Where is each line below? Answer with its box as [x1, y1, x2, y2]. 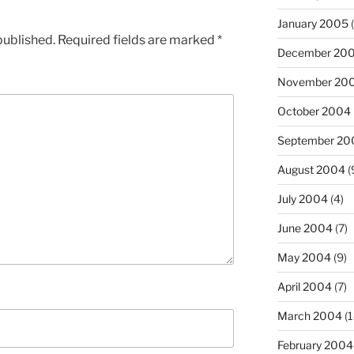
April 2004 [277, 280, 332, 294]
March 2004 [277, 309, 342, 323]
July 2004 [277, 192, 328, 206]
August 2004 [277, 163, 345, 177]
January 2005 [277, 17, 348, 31]
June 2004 [277, 221, 333, 235]
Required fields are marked [58, 32, 217, 47]
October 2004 [277, 104, 351, 119]
